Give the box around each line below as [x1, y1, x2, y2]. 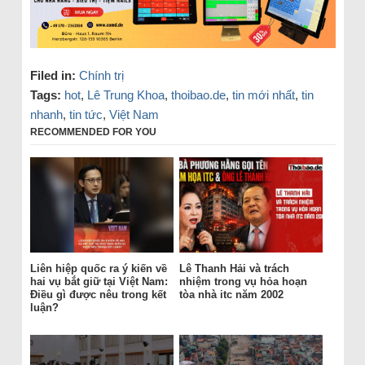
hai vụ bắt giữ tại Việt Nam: [29, 275, 168, 288]
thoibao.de [170, 87, 226, 102]
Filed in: [29, 68, 76, 82]
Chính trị [78, 68, 124, 82]
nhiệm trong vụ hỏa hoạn [178, 275, 307, 288]
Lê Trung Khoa [86, 87, 165, 102]
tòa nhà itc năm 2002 [178, 288, 284, 301]
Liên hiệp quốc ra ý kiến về [29, 262, 167, 275]
